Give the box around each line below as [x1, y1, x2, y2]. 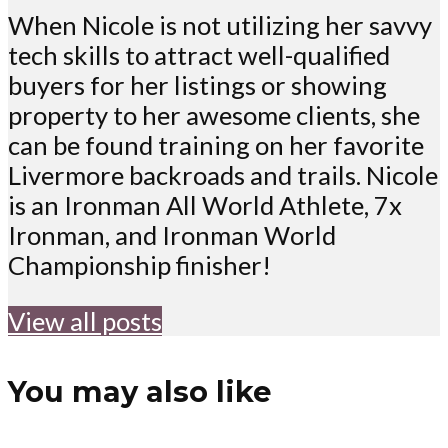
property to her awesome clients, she [8, 100, 420, 131]
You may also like [8, 374, 271, 410]
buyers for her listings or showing [8, 70, 387, 101]
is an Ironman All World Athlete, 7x [8, 190, 402, 221]
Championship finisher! [8, 250, 271, 281]
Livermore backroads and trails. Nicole [8, 160, 438, 191]
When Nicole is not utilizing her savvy [8, 10, 432, 41]
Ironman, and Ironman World [8, 220, 336, 251]
